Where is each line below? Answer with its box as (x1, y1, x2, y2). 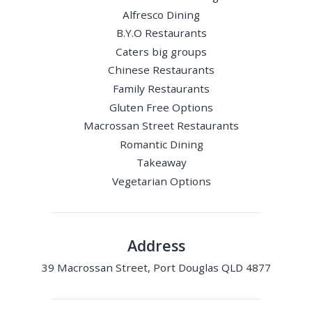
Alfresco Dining (123, 7, 201, 22)
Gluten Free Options (109, 100, 214, 114)
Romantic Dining (119, 136, 203, 151)
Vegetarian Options (111, 173, 211, 188)
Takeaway (136, 155, 187, 170)
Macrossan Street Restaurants (84, 118, 240, 133)
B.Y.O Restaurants (116, 26, 207, 40)
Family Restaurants (113, 81, 210, 95)
